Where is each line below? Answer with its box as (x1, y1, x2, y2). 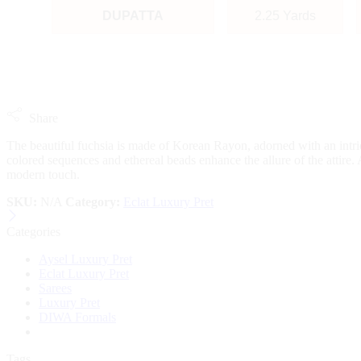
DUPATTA (102, 8, 164, 23)
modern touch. (6, 167, 80, 181)
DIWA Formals (39, 309, 116, 324)
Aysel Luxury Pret (39, 251, 132, 266)
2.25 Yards (255, 8, 316, 23)
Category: (65, 194, 120, 209)
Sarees (39, 280, 72, 295)
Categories (6, 224, 60, 239)
